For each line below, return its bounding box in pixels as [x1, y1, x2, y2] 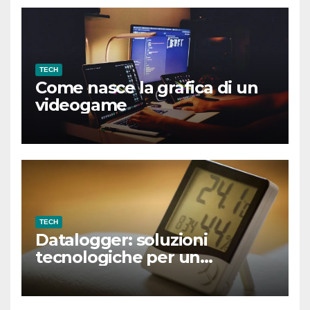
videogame [35, 95, 127, 116]
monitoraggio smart [35, 264, 198, 285]
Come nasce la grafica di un [35, 77, 258, 98]
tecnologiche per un [35, 247, 201, 268]
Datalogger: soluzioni [35, 230, 208, 250]
